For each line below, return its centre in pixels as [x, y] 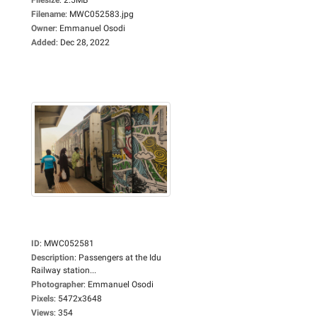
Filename [48, 14]
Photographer [57, 284]
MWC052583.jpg [102, 14]
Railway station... [64, 270]
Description [53, 257]
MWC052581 [69, 243]
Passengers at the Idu [120, 257]
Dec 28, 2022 [85, 42]
